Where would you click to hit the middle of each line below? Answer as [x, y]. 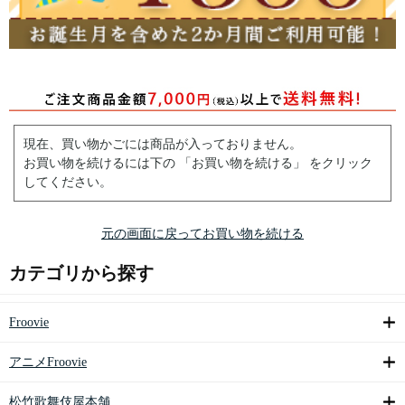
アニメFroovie [48, 363]
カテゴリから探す [81, 273]
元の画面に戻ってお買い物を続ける [202, 234]
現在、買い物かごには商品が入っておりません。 [163, 145]
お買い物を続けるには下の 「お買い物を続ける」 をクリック [198, 164]
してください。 [68, 183]
